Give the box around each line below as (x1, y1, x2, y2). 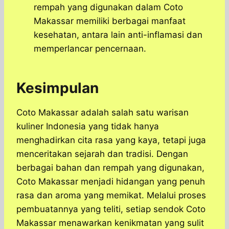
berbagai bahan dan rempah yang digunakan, (16, 163, 204, 173)
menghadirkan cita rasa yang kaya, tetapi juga (16, 135, 206, 146)
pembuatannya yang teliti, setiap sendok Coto (16, 204, 205, 215)
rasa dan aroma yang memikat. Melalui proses (16, 190, 206, 201)
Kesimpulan (16, 79, 99, 97)
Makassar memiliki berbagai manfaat (34, 16, 186, 27)
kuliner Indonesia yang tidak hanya (16, 121, 159, 132)
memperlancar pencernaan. (34, 43, 146, 54)
